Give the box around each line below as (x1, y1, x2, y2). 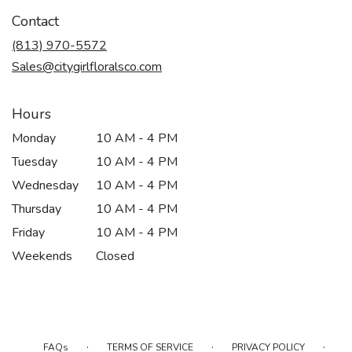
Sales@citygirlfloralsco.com (12, 58, 162, 75)
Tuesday (12, 153, 57, 170)
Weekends (12, 247, 72, 265)
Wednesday (12, 177, 79, 194)
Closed (96, 247, 135, 265)
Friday (12, 224, 45, 241)
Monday (12, 130, 56, 147)
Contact (12, 12, 59, 31)
